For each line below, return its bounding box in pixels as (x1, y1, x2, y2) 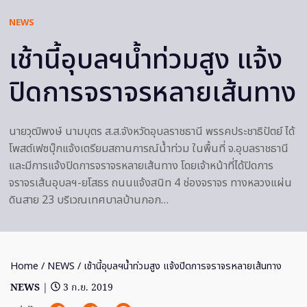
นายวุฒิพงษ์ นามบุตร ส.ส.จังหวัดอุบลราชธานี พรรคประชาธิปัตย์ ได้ (9, 123, 295, 140)
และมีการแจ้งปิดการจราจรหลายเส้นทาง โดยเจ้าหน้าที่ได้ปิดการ (9, 157, 273, 174)
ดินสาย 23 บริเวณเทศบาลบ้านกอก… (9, 191, 169, 208)
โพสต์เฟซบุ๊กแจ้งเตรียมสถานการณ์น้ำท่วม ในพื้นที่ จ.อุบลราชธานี (9, 140, 288, 157)
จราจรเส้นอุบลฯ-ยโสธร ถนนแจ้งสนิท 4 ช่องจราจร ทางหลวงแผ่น (9, 174, 292, 191)
